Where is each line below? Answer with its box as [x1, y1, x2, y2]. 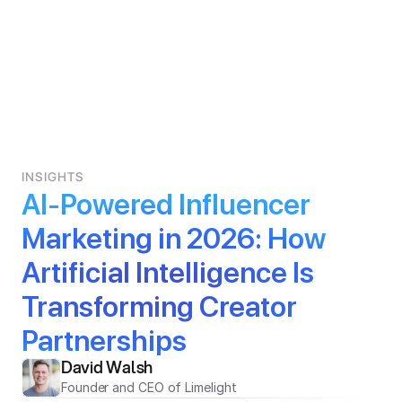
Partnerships [22, 324, 187, 358]
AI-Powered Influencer [22, 188, 310, 222]
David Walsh [61, 355, 153, 379]
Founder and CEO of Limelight [61, 380, 237, 395]
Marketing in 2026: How [22, 222, 326, 256]
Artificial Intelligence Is [22, 256, 314, 290]
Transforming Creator [22, 290, 297, 324]
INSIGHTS [22, 170, 84, 184]
